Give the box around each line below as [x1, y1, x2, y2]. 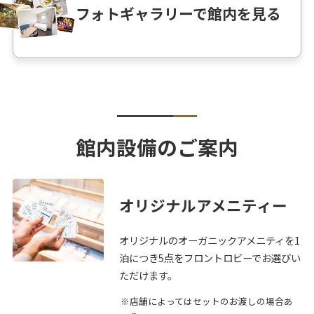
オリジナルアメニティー [118, 193, 287, 216]
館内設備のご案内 [76, 132, 238, 162]
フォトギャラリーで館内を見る [76, 3, 282, 25]
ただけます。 [118, 268, 177, 283]
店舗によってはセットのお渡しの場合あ [130, 294, 294, 308]
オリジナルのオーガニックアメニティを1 [118, 233, 300, 248]
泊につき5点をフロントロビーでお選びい [118, 250, 301, 266]
